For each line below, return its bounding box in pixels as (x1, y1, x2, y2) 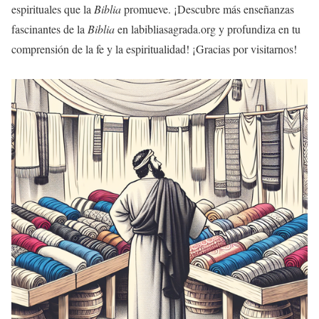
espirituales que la (11, 1, 94, 17)
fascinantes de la (11, 21, 88, 37)
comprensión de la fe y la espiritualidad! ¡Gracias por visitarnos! (11, 41, 297, 57)
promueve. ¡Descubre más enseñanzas (121, 1, 294, 17)
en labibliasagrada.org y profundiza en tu (115, 21, 300, 37)
